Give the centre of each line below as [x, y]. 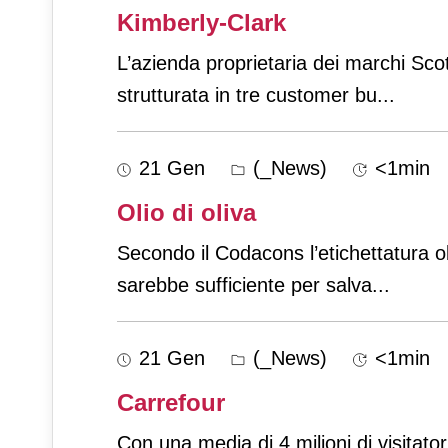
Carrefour [171, 403]
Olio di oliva [186, 213]
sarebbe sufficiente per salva [244, 285]
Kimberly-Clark [201, 23]
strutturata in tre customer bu [247, 95]
